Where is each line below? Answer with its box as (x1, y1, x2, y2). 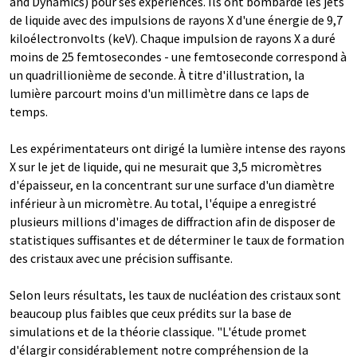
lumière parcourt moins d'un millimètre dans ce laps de (10, 85, 309, 102)
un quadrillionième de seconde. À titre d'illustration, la (10, 67, 304, 84)
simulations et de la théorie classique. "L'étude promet (10, 324, 307, 340)
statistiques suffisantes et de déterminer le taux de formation (10, 232, 344, 249)
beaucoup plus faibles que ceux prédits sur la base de (10, 305, 292, 322)
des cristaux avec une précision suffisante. (10, 250, 233, 267)
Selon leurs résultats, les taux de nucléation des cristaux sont (10, 287, 341, 304)
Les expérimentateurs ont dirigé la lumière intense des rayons (10, 140, 346, 157)
